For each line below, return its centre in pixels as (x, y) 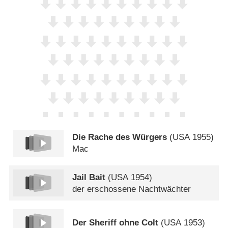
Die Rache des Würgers (120, 137)
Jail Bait (89, 177)
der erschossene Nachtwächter (132, 189)
